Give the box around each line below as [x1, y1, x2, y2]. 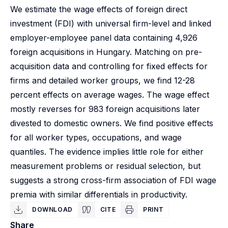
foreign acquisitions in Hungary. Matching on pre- [10, 47, 202, 57]
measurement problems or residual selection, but [10, 161, 201, 171]
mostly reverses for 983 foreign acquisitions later [10, 104, 200, 114]
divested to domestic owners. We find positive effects [10, 118, 213, 128]
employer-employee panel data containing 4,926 [10, 33, 197, 43]
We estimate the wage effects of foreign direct [10, 4, 187, 14]
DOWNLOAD [32, 206, 73, 213]
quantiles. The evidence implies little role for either [10, 147, 204, 157]
